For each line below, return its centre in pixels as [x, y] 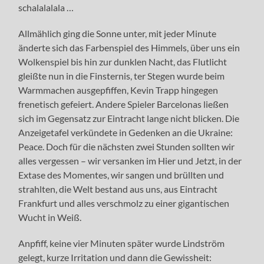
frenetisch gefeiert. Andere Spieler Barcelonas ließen [124, 104]
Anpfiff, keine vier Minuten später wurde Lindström [122, 243]
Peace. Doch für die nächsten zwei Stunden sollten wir [127, 146]
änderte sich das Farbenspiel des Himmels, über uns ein [129, 47]
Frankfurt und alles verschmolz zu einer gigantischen [124, 203]
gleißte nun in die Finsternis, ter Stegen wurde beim [122, 75]
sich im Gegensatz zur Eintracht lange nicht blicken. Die [129, 118]
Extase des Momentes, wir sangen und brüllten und [121, 174]
